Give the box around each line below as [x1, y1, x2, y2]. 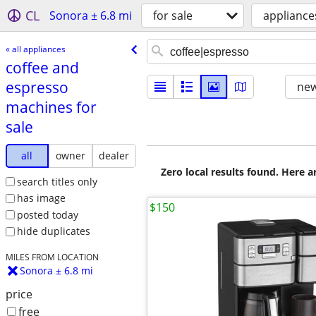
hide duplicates [16, 224, 90, 238]
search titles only [16, 174, 97, 188]
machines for [5, 97, 97, 117]
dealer [99, 148, 130, 162]
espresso [5, 77, 68, 97]
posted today [16, 207, 78, 221]
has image [16, 191, 66, 205]
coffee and [5, 57, 79, 78]
